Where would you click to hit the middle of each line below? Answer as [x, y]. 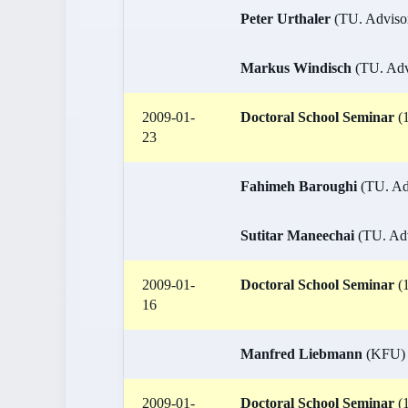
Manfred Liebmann [301, 354]
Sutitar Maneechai [297, 235]
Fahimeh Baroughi [299, 186]
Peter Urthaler [286, 19]
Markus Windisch [296, 68]
